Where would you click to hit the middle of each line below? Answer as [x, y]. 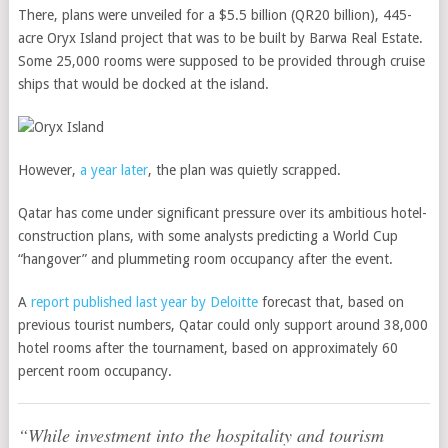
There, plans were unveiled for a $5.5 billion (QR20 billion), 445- [214, 15]
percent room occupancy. [94, 371]
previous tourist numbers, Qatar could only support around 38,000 [222, 325]
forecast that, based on [330, 302]
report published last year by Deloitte [142, 302]
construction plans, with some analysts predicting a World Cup [207, 236]
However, [48, 170]
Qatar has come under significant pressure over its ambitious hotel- [222, 213]
